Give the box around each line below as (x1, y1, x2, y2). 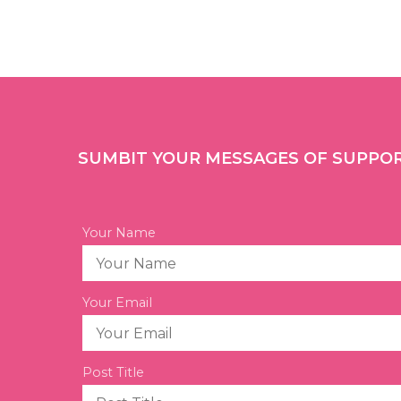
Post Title (82, 364, 144, 380)
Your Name (82, 225, 156, 241)
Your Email (82, 294, 152, 311)
